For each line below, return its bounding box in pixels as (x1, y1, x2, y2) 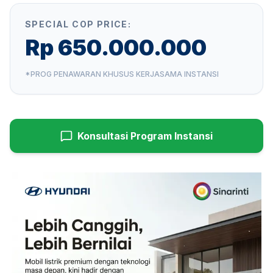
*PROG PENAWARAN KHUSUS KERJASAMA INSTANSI (25, 69, 219, 79)
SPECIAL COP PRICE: (25, 19, 132, 29)
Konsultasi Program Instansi (77, 130, 213, 142)
